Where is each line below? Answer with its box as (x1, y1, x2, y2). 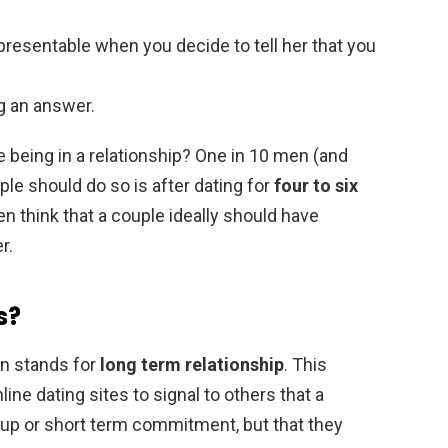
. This (284, 353, 327, 375)
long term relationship (100, 353, 284, 375)
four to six (274, 174, 358, 196)
